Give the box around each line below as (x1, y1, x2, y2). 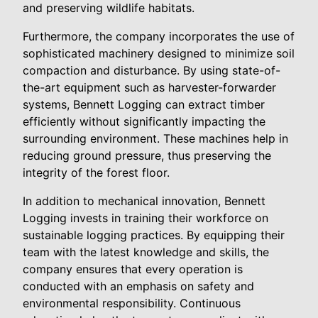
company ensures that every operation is (23, 262, 243, 277)
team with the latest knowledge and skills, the (23, 245, 269, 260)
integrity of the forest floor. (23, 165, 170, 180)
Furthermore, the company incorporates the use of (23, 29, 295, 44)
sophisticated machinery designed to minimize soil (23, 46, 295, 61)
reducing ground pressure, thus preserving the (23, 148, 271, 163)
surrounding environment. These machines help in (23, 131, 288, 146)
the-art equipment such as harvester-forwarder (23, 80, 276, 95)
